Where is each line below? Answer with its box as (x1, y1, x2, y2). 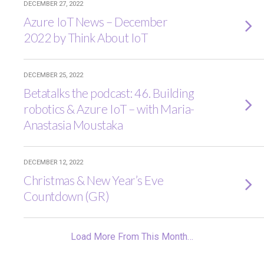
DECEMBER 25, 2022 (24, 71, 83, 79)
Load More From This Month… (71, 231, 193, 242)
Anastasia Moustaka (24, 117, 123, 132)
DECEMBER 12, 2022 (24, 159, 83, 166)
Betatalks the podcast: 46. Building (24, 85, 194, 100)
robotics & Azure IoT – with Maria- (24, 101, 194, 116)
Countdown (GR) (24, 189, 110, 203)
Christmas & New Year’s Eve (24, 173, 164, 187)
